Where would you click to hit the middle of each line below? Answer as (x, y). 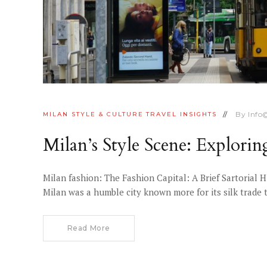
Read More (89, 228)
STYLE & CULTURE (107, 114)
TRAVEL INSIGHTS (182, 114)
